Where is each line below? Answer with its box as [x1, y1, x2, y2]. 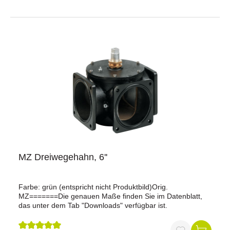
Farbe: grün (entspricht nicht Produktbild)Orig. [18, 183, 168, 191]
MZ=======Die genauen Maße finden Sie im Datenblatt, [18, 192, 202, 200]
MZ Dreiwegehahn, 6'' [18, 152, 107, 162]
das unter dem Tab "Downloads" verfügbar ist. [18, 201, 167, 209]
